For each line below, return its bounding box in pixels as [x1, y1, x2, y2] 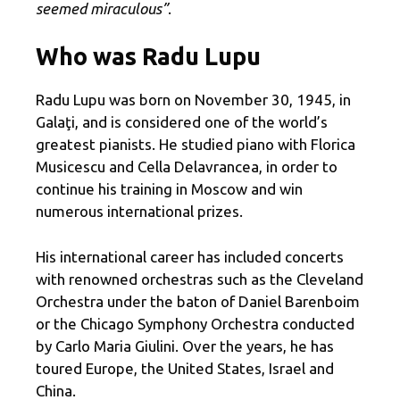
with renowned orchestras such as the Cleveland [36, 270, 363, 287]
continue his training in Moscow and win [36, 180, 303, 198]
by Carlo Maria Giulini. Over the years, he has [36, 337, 334, 354]
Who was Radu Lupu [36, 43, 261, 71]
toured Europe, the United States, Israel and [36, 359, 334, 377]
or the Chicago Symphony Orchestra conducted [36, 314, 354, 332]
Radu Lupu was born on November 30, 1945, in [36, 91, 351, 109]
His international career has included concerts [36, 247, 344, 265]
